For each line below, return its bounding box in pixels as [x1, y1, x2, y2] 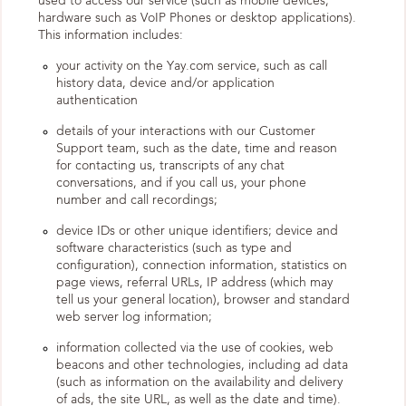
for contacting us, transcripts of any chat [56, 159, 285, 172]
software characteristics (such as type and [56, 242, 292, 255]
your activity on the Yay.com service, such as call [56, 60, 327, 72]
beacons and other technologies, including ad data [56, 359, 348, 372]
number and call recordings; [56, 194, 217, 207]
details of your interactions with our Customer [56, 125, 315, 138]
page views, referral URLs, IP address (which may [56, 276, 333, 289]
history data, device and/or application [56, 77, 275, 90]
